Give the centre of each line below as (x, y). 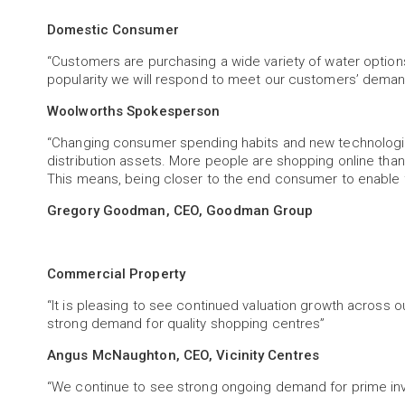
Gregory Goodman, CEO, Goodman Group (180, 211)
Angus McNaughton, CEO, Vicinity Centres (183, 355)
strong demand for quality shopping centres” (186, 324)
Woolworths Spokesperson (134, 111)
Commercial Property (116, 274)
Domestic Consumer (113, 30)
